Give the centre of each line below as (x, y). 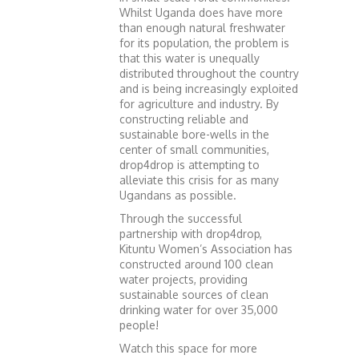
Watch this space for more (188, 348)
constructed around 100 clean (196, 264)
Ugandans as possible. (178, 195)
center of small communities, (194, 149)
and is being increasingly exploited (209, 88)
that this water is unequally (190, 58)
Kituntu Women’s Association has (206, 248)
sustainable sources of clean (194, 294)
